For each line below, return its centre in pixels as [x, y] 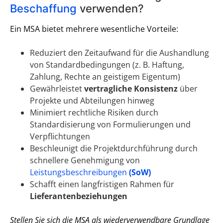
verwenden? [110, 8]
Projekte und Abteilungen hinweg [92, 101]
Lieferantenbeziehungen [79, 196]
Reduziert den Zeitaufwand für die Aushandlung [119, 53]
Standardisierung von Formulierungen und [110, 124]
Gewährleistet [57, 89]
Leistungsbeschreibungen [78, 172]
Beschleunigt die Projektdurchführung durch [114, 148]
